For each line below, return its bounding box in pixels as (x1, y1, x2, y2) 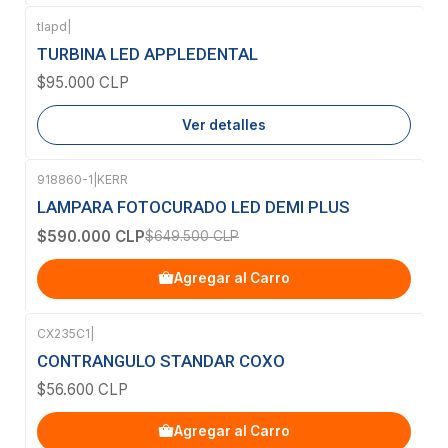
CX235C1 (37, 325, 90, 341)
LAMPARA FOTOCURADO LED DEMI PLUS (37, 197, 350, 218)
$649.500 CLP (145, 227, 239, 244)
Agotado (59, 34, 123, 55)
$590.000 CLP (37, 226, 145, 246)
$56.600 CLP (37, 379, 128, 399)
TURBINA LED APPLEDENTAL (37, 43, 258, 64)
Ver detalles (182, 116, 266, 133)
